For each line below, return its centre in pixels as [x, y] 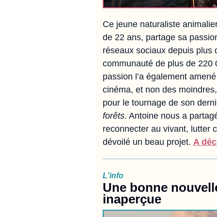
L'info [113, 175]
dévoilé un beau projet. [148, 142]
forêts [114, 116]
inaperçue [132, 199]
